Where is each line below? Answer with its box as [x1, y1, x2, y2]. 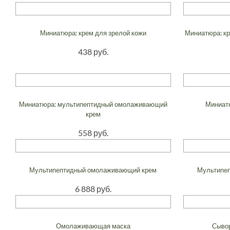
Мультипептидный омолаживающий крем [29, 165, 157, 174]
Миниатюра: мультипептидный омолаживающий [18, 100, 167, 108]
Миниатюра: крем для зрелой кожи [40, 28, 146, 37]
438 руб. [78, 46, 108, 56]
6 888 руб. [74, 183, 111, 194]
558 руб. [78, 127, 108, 138]
